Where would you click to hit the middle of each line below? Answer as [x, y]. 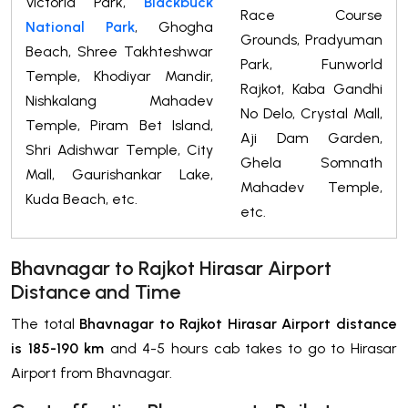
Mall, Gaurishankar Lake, [119, 174]
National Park [80, 26]
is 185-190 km [57, 348]
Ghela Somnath [311, 162]
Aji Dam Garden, [311, 138]
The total [45, 323]
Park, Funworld [311, 64]
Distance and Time [96, 291]
